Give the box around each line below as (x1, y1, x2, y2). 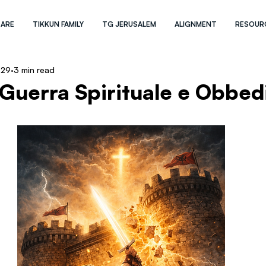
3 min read (14, 64, 55, 75)
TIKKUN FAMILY (33, 20, 84, 28)
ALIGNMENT (175, 20, 217, 28)
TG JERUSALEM (102, 20, 157, 28)
